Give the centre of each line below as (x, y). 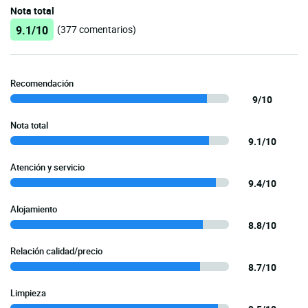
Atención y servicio (47, 167)
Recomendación (42, 84)
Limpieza (28, 293)
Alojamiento (34, 209)
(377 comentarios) (97, 30)
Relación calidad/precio (56, 251)
